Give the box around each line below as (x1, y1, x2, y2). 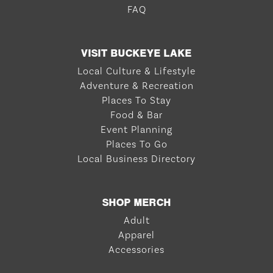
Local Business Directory (77, 153, 196, 165)
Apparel (118, 229, 155, 241)
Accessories (108, 244, 165, 256)
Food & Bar (110, 109, 163, 121)
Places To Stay (102, 94, 171, 107)
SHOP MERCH (102, 196, 171, 208)
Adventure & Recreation (79, 80, 194, 92)
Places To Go (105, 138, 168, 151)
